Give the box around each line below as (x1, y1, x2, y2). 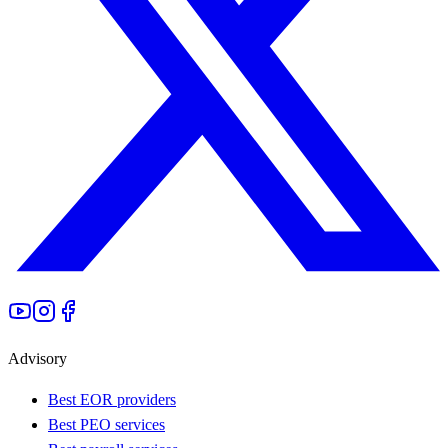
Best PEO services (48, 415, 165, 433)
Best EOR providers (48, 390, 176, 408)
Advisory (8, 349, 67, 367)
